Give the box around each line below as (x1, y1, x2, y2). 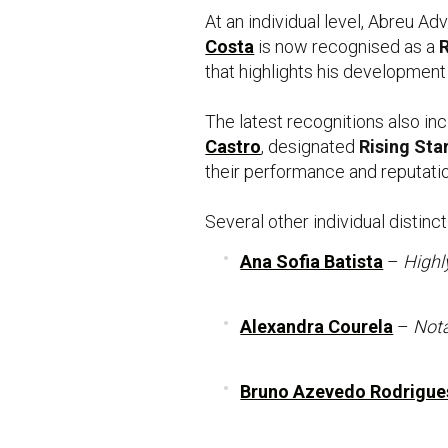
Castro (205, 136, 262, 157)
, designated (261, 136, 360, 157)
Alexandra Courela (240, 316, 394, 337)
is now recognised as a (254, 36, 440, 57)
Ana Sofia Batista (240, 251, 384, 272)
